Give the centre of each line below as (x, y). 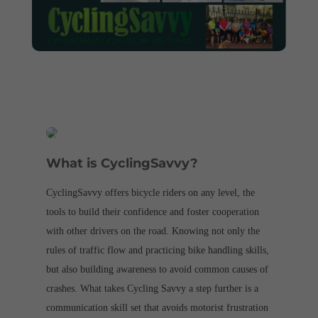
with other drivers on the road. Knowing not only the (153, 231)
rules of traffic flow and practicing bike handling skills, (157, 251)
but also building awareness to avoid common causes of (157, 270)
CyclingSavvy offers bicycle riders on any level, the (150, 193)
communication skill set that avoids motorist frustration (157, 308)
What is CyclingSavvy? (122, 164)
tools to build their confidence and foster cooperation (152, 212)
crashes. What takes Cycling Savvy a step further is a (152, 289)
